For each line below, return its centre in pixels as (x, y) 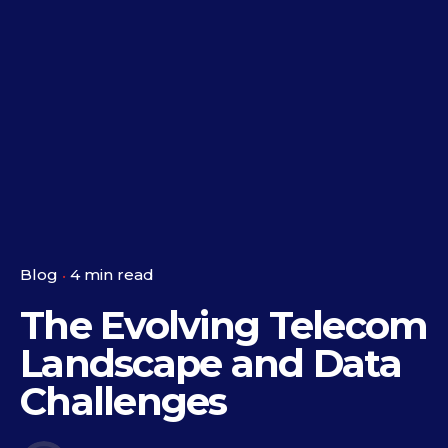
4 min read (112, 275)
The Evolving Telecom (224, 326)
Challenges (123, 402)
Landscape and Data (210, 364)
